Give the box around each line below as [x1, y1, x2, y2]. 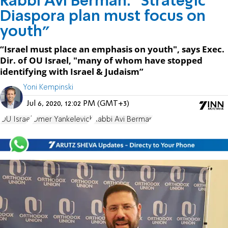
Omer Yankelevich [32, 116, 94, 123]
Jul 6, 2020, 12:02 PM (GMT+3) [27, 99, 129, 108]
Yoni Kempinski [23, 83, 73, 91]
